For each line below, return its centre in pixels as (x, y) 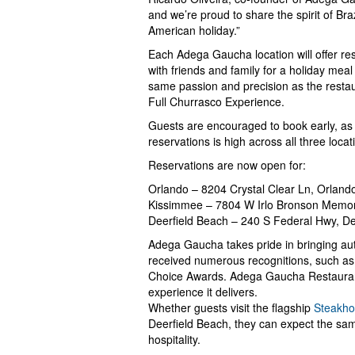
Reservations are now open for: (227, 165)
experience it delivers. (203, 292)
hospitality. (174, 340)
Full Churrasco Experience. (216, 102)
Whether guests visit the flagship (231, 308)
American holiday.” (194, 31)
